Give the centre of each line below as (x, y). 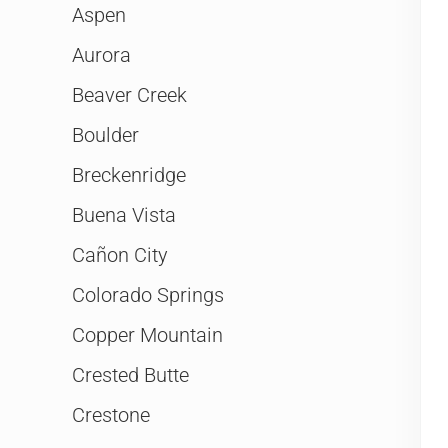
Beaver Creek (129, 95)
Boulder (105, 135)
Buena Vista (124, 215)
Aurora (101, 55)
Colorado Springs (148, 295)
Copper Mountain (147, 335)
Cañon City (120, 255)
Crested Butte (130, 375)
